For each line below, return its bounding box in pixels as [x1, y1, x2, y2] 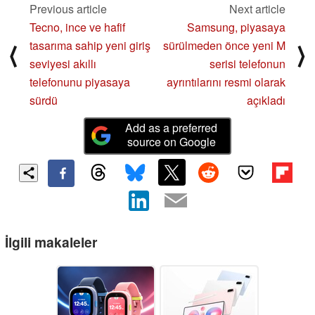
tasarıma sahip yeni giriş [30, 37, 150, 53]
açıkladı [247, 91, 285, 108]
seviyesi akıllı [30, 55, 96, 72]
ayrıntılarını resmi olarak [167, 73, 285, 90]
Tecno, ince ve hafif [30, 18, 125, 35]
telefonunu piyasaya [30, 73, 130, 90]
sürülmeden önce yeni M [163, 37, 285, 53]
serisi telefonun [210, 55, 285, 72]
